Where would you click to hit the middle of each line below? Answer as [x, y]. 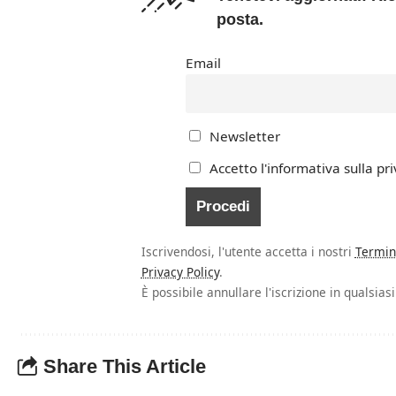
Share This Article [125, 367]
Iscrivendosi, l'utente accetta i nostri [248, 251]
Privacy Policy [180, 271]
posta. [240, 19]
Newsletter [244, 136]
